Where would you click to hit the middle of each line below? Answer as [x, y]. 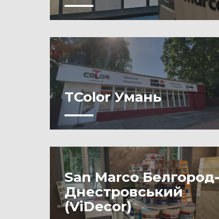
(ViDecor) [98, 206]
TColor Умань [113, 97]
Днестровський [124, 192]
